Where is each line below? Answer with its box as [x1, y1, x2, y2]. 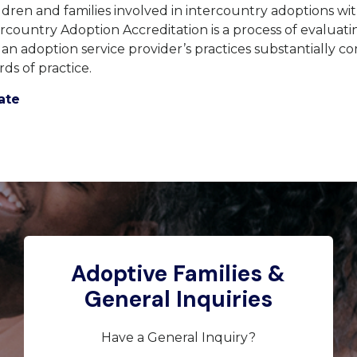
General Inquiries [84, 284, 273, 314]
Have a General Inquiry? [100, 329, 256, 345]
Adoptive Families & [71, 258, 286, 288]
